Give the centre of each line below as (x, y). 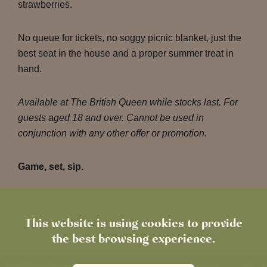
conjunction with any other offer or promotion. (112, 133)
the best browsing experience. (133, 238)
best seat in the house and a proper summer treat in (126, 53)
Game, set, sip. (51, 167)
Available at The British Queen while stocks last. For (128, 102)
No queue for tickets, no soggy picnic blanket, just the (130, 38)
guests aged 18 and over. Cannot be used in (111, 118)
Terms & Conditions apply (72, 200)
